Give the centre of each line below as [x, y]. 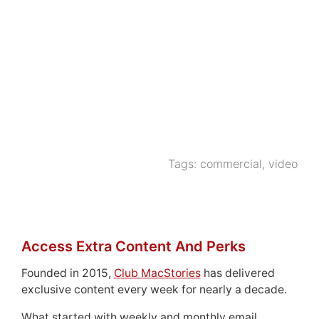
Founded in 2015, [67, 273]
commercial [231, 163]
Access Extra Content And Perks [133, 246]
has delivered [237, 273]
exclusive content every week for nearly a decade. [154, 289]
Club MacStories [157, 273]
